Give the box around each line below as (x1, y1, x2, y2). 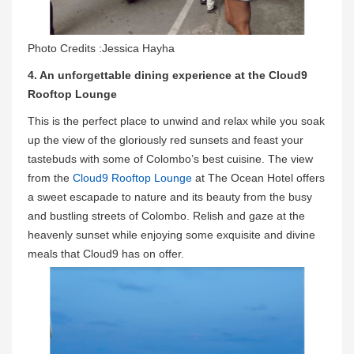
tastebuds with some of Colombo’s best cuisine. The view (28, 152, 313, 165)
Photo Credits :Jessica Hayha (28, 41, 175, 55)
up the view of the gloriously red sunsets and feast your (28, 133, 303, 146)
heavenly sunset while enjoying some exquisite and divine (28, 228, 315, 241)
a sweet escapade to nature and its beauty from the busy (28, 190, 312, 203)
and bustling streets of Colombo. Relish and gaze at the (28, 209, 305, 222)
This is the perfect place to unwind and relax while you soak (28, 114, 325, 127)
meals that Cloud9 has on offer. (28, 247, 184, 260)
